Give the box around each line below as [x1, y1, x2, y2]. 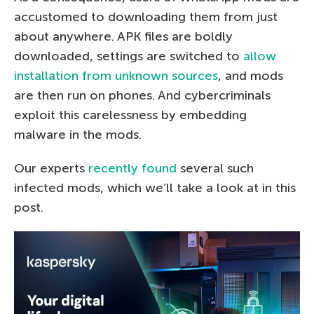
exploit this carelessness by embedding [14, 107, 247, 123]
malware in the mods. [14, 126, 142, 142]
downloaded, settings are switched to [14, 48, 243, 64]
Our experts [14, 160, 88, 176]
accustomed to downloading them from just [14, 8, 278, 25]
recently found [88, 160, 177, 176]
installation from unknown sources [14, 67, 218, 83]
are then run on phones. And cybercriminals [14, 87, 271, 103]
